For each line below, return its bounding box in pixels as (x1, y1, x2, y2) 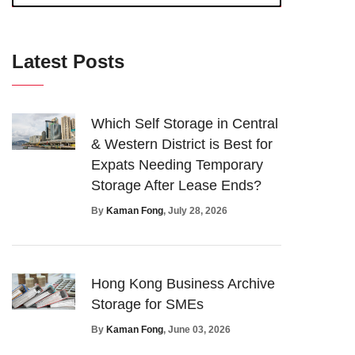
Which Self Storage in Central (91, 115, 278, 132)
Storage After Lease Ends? (91, 177, 261, 193)
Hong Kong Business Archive (91, 275, 275, 292)
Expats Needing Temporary (91, 156, 263, 173)
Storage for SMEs (91, 296, 204, 312)
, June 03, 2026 (163, 323, 231, 335)
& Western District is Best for (91, 136, 273, 152)
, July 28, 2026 (163, 204, 227, 216)
